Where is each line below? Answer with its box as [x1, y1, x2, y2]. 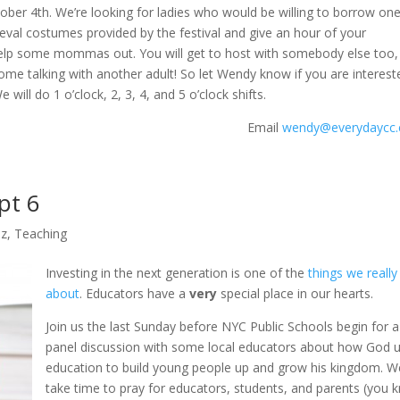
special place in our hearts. [217, 285, 374, 302]
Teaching [14, 225, 68, 242]
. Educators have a [79, 285, 190, 302]
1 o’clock [54, 86, 104, 103]
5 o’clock [179, 86, 229, 103]
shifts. [229, 86, 267, 103]
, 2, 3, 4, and [104, 86, 179, 103]
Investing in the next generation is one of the [46, 264, 309, 281]
